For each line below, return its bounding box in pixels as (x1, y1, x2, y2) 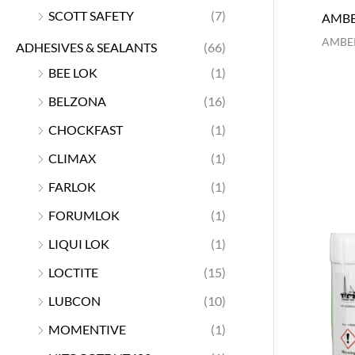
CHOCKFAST (48, 121, 123, 137)
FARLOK (48, 178, 96, 194)
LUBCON (48, 292, 101, 308)
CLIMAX (48, 150, 96, 166)
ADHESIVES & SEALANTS (16, 39, 157, 55)
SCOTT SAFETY (48, 7, 134, 23)
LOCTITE (48, 264, 98, 280)
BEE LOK (48, 64, 97, 80)
